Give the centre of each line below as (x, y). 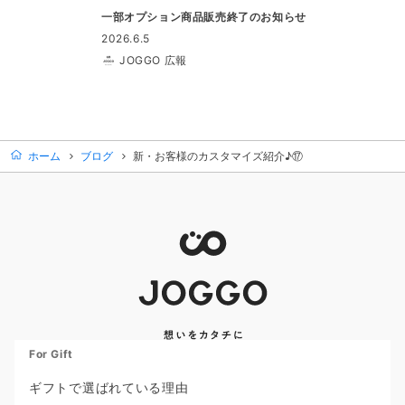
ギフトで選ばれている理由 (109, 387)
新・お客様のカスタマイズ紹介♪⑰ (218, 156)
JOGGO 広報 (153, 60)
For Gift (51, 354)
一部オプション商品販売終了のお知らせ (204, 17)
